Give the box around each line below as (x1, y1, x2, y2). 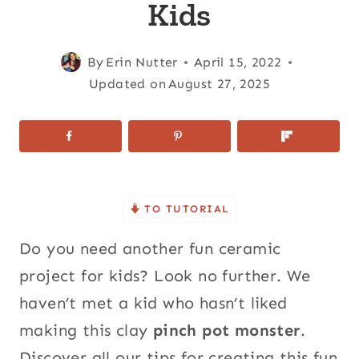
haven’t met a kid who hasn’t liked (19, 293, 288, 313)
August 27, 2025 (168, 76, 271, 91)
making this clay (19, 321, 153, 340)
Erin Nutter (106, 54, 178, 70)
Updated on (88, 76, 166, 91)
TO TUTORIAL (139, 203, 230, 215)
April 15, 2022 (193, 54, 282, 70)
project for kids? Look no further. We (19, 266, 311, 285)
